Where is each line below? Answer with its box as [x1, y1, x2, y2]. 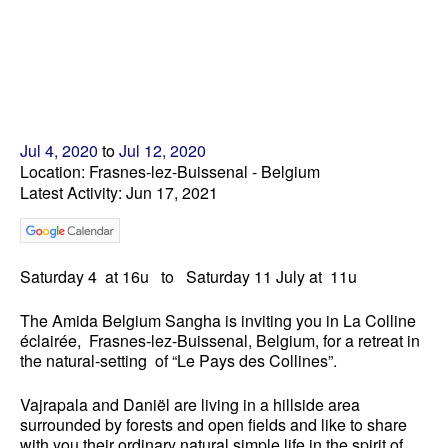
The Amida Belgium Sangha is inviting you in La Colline [20, 309, 416, 333]
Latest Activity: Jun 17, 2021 [20, 181, 218, 205]
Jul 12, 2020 [119, 139, 206, 163]
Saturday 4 [20, 265, 97, 289]
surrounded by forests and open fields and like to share [20, 413, 407, 437]
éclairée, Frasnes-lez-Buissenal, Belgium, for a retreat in [20, 329, 420, 353]
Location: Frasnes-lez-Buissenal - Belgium [20, 160, 320, 184]
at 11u [309, 265, 357, 289]
